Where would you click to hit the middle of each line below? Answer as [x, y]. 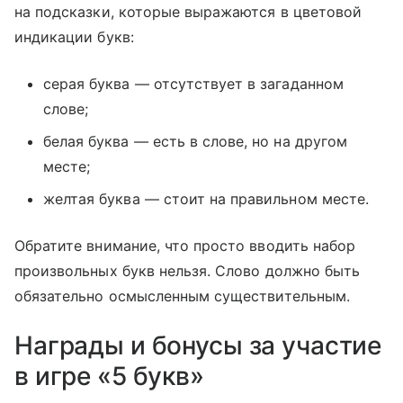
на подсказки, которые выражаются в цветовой [188, 12]
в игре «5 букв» [109, 376]
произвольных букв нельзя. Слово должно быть [188, 271]
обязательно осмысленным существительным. [182, 296]
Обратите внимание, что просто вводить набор [185, 246]
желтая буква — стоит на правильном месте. [206, 199]
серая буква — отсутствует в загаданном [193, 84]
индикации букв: [74, 37]
